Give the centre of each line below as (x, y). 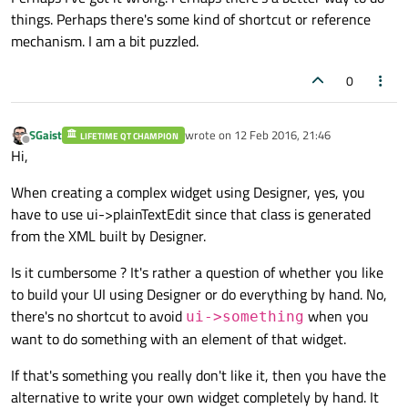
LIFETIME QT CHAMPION (130, 137)
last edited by (218, 143)
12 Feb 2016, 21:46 (282, 135)
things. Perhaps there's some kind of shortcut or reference (191, 20)
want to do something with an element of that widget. (178, 339)
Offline (42, 148)
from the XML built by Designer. (108, 236)
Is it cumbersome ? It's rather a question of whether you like (197, 273)
